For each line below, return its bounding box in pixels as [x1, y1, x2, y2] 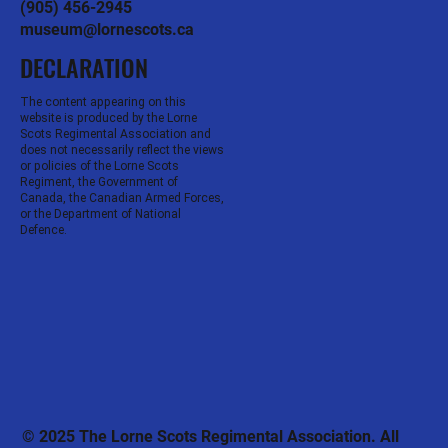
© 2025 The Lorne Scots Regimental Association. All [21, 426, 399, 446]
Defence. [20, 222, 67, 237]
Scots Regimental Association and [20, 126, 211, 141]
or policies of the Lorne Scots [20, 158, 179, 173]
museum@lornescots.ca [20, 19, 194, 39]
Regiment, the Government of [20, 174, 178, 189]
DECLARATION [20, 48, 148, 85]
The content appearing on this [20, 94, 186, 109]
